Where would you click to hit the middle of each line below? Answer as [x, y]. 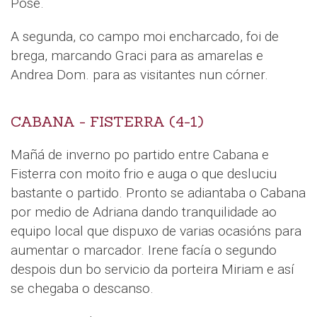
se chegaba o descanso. [82, 288]
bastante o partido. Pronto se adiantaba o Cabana [158, 192]
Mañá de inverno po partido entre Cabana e [140, 154]
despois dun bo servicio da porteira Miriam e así [152, 269]
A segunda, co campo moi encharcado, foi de [145, 36]
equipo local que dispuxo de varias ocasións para [156, 231]
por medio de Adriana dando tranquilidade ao [144, 212]
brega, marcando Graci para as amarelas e [137, 55]
